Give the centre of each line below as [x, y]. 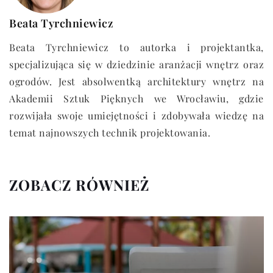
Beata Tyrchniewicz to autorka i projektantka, [136, 48]
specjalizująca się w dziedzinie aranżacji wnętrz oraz [136, 65]
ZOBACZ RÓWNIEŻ [79, 185]
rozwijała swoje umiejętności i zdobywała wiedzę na [136, 116]
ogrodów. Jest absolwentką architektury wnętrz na [136, 82]
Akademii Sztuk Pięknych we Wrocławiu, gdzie [136, 99]
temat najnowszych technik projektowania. [110, 133]
